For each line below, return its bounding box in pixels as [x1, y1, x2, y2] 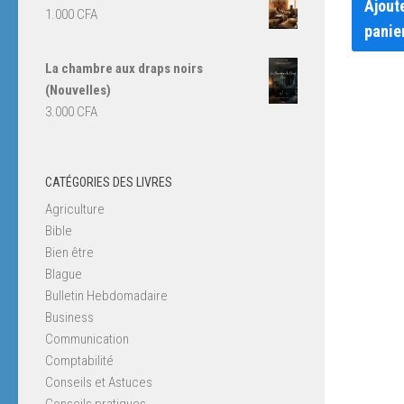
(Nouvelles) [45, 81, 111, 98]
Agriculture [45, 200, 105, 217]
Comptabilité [45, 352, 114, 369]
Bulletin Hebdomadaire [45, 287, 168, 304]
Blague [45, 265, 82, 282]
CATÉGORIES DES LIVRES [45, 174, 172, 189]
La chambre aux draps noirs [45, 60, 203, 77]
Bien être [45, 243, 94, 261]
